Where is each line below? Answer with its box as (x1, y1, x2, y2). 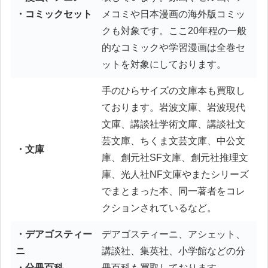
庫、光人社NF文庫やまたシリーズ (102, 169, 249, 180)
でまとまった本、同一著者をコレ (102, 186, 246, 197)
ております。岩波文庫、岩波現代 (102, 102, 246, 113)
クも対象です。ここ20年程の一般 (102, 26, 247, 36)
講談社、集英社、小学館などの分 (102, 246, 246, 257)
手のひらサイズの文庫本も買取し (102, 86, 246, 96)
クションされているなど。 (102, 203, 217, 214)
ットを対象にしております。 (102, 59, 227, 70)
